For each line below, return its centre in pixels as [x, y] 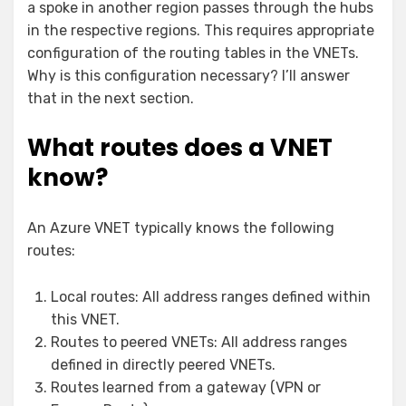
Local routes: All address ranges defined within [211, 296]
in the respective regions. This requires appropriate [201, 30]
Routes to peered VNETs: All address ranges [199, 342]
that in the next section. [111, 98]
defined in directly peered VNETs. [163, 364]
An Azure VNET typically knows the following [181, 227]
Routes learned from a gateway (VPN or [186, 387]
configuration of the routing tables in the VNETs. [193, 53]
